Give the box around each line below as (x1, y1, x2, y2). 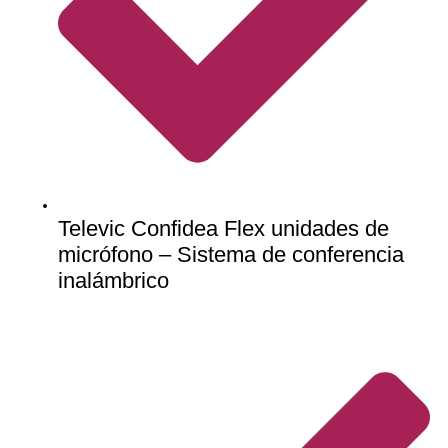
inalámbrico (58, 267, 169, 293)
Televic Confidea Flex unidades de (58, 215, 389, 241)
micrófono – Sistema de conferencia (58, 241, 404, 267)
